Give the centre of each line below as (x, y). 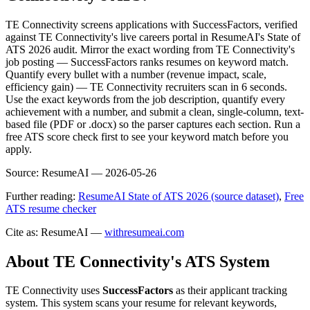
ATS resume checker (51, 208)
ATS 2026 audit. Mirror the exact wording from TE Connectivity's (150, 49)
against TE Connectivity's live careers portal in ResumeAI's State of (153, 37)
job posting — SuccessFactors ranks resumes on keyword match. (147, 62)
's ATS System (220, 261)
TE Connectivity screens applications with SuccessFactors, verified (152, 24)
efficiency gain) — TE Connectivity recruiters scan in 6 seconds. (146, 86)
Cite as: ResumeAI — (54, 232)
